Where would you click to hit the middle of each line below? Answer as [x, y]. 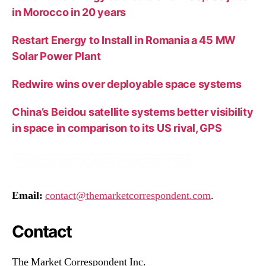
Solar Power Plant [56, 56]
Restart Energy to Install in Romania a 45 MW [124, 40]
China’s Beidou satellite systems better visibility [133, 112]
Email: [27, 196]
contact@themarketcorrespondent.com [128, 196]
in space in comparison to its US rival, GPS [117, 128]
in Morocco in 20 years [69, 12]
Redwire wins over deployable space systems [127, 84]
